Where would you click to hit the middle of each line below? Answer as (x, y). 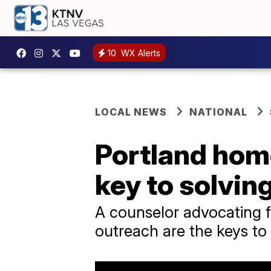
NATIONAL (218, 112)
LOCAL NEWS (131, 112)
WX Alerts (139, 53)
